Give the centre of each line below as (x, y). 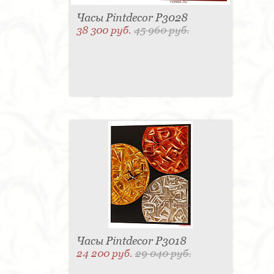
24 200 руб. (106, 254)
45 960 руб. (161, 30)
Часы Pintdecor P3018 (131, 241)
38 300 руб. (105, 30)
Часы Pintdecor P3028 (132, 18)
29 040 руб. (163, 254)
